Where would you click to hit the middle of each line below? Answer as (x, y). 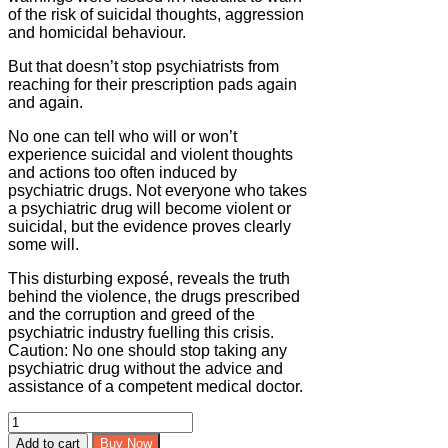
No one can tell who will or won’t (122, 137)
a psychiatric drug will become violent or (149, 209)
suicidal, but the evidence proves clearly (149, 227)
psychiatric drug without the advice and (145, 369)
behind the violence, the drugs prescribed (154, 297)
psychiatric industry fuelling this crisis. (141, 333)
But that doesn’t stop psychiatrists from (143, 67)
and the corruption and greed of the (131, 315)
